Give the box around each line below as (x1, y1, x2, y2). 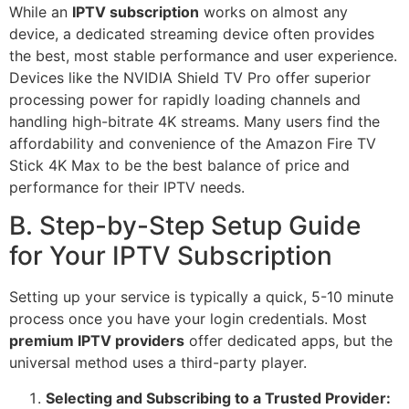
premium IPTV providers (9, 331, 184, 351)
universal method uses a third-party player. (9, 353, 307, 372)
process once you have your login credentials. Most (9, 309, 367, 329)
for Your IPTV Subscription (9, 240, 332, 272)
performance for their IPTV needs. (9, 177, 245, 196)
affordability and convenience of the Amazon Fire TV (9, 133, 376, 152)
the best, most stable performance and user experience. (9, 46, 397, 65)
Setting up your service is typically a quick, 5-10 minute (9, 288, 393, 307)
